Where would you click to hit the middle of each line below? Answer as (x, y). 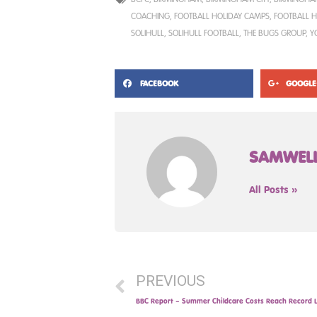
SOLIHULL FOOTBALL (204, 32)
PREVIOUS (171, 281)
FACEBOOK (159, 83)
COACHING (150, 15)
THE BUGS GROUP (275, 32)
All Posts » (273, 190)
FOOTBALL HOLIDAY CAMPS (222, 15)
